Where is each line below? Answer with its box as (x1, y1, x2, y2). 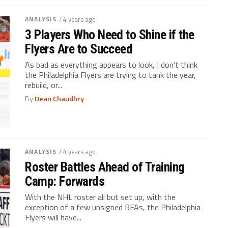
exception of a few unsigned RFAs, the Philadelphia (25, 201, 201, 213)
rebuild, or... (25, 79, 63, 91)
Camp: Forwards (25, 173, 105, 189)
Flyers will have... (25, 211, 82, 223)
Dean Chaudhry (35, 93, 84, 104)
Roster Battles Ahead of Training (25, 159, 185, 175)
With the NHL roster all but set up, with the (25, 190, 176, 203)
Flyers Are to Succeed (25, 41, 133, 56)
